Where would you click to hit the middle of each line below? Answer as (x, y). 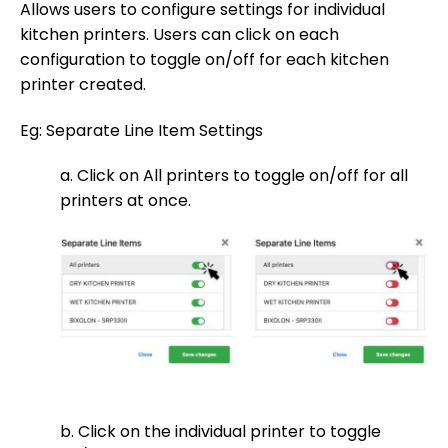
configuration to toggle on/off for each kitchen (204, 59)
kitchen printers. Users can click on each (179, 34)
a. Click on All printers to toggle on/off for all (234, 176)
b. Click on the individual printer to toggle (220, 432)
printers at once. (125, 201)
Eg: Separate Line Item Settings (141, 130)
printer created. (83, 84)
